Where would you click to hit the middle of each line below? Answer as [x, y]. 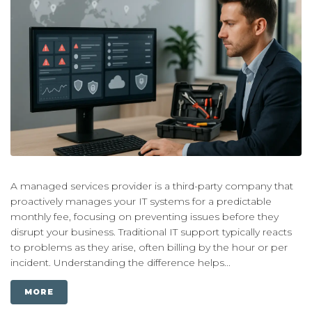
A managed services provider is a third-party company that [152, 186]
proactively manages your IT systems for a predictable [141, 201]
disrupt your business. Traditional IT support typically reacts [151, 232]
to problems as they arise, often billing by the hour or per [149, 247]
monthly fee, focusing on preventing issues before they [145, 216]
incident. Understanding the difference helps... [120, 262]
